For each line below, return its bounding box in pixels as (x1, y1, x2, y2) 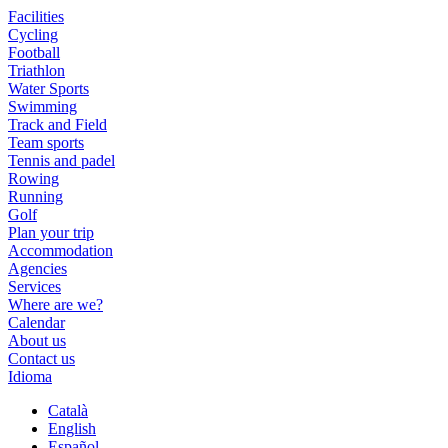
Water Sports (8, 80, 89, 97)
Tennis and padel (8, 152, 115, 169)
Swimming (8, 98, 77, 115)
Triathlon (8, 62, 65, 79)
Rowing (8, 170, 59, 187)
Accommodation (8, 242, 113, 259)
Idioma (8, 368, 52, 385)
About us (8, 332, 66, 349)
